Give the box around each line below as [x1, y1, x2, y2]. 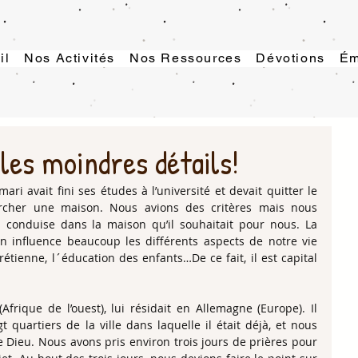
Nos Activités [24, 50, 115, 66]
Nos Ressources [129, 50, 242, 66]
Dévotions [256, 50, 325, 66]
